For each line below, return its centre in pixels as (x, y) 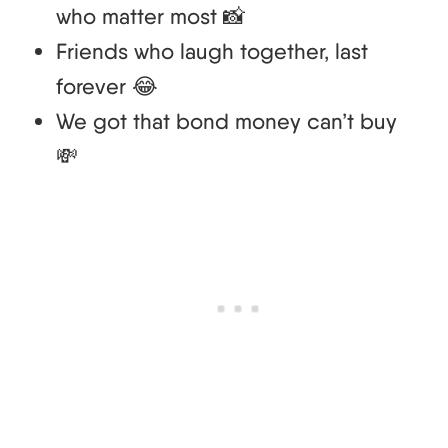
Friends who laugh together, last (212, 51)
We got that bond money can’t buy (226, 121)
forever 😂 (107, 86)
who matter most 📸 (150, 16)
